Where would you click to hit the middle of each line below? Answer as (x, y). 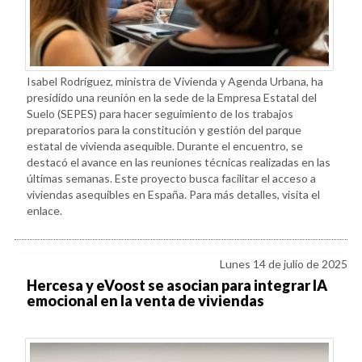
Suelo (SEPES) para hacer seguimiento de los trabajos (160, 114)
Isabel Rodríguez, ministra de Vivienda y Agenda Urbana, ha (175, 82)
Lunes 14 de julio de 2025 (284, 264)
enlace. (44, 211)
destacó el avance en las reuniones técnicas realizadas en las (179, 162)
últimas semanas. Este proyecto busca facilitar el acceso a (171, 179)
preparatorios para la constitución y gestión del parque (164, 130)
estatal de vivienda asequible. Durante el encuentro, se (165, 146)
